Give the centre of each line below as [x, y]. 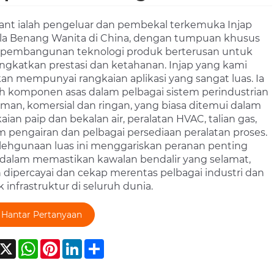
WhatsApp [64, 243]
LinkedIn [103, 243]
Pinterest [82, 243]
